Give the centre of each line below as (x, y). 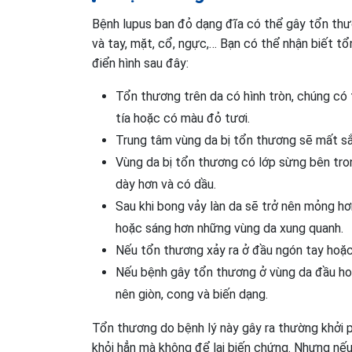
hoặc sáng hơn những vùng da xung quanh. (229, 228)
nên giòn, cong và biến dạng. (192, 294)
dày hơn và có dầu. (166, 184)
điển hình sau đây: (140, 63)
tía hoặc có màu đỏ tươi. (183, 118)
